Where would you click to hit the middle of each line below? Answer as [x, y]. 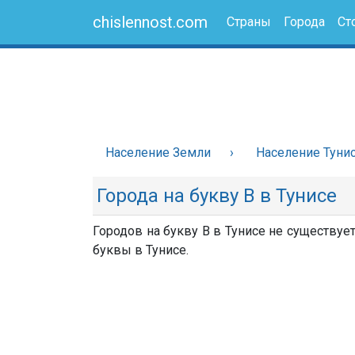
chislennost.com [150, 22]
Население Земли [158, 153]
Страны [249, 22]
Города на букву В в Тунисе [217, 196]
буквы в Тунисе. [141, 250]
